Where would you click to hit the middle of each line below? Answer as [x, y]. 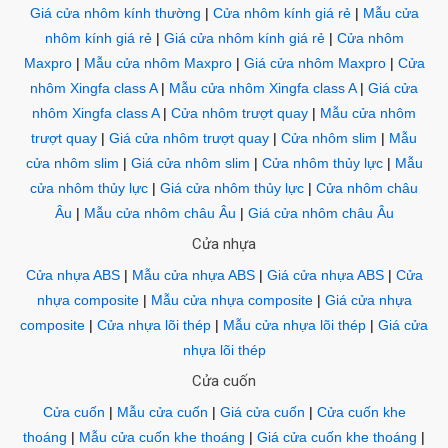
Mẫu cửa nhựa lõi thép [294, 325]
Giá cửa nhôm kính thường [115, 13]
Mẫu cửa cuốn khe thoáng [162, 437]
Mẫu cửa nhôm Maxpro [157, 63]
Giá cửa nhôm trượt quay [189, 138]
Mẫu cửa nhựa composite [231, 300]
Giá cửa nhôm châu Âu [320, 213]
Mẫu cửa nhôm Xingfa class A [262, 88]
